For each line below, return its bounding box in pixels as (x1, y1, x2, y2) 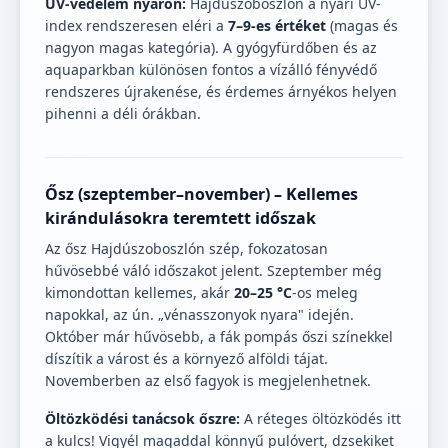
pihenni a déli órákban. (45, 104, 201, 124)
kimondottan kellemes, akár (45, 283, 234, 303)
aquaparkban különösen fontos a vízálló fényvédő (45, 60, 377, 80)
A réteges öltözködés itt (240, 409, 401, 429)
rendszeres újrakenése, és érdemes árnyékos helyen (45, 82, 397, 102)
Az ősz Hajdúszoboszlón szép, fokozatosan (45, 239, 328, 259)
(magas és (326, 16, 398, 36)
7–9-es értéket (228, 16, 326, 36)
